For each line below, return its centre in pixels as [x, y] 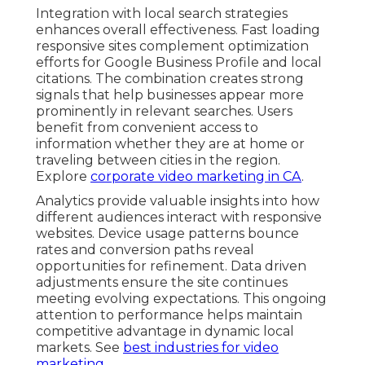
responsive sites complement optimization [172, 46]
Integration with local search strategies [162, 14]
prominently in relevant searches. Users [164, 112]
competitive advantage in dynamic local [165, 332]
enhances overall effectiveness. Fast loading [178, 30]
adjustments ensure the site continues [162, 283]
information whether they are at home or [170, 144]
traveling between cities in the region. [158, 161]
